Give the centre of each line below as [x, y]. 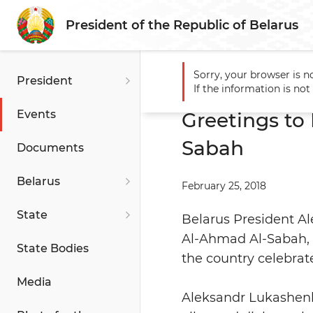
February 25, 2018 [224, 186]
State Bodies [53, 248]
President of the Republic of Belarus [182, 25]
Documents [50, 148]
